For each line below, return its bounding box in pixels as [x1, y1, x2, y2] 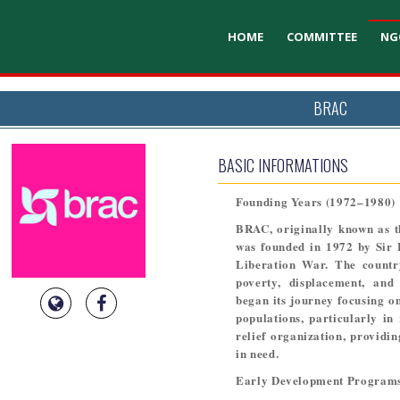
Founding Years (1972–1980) [235, 192, 396, 210]
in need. [235, 344, 279, 362]
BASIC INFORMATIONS [217, 153, 348, 177]
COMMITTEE [286, 28, 357, 45]
